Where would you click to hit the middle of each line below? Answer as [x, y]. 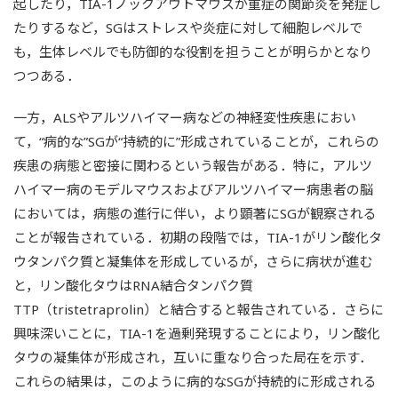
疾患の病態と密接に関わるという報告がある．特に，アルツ [193, 165]
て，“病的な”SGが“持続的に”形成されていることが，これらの [196, 141]
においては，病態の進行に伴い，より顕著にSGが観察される [195, 213]
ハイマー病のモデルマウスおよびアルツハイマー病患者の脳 [193, 189]
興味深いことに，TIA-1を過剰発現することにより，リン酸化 [197, 333]
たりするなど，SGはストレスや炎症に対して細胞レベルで [188, 27]
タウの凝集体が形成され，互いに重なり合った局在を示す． [193, 357]
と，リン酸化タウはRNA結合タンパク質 [133, 285]
